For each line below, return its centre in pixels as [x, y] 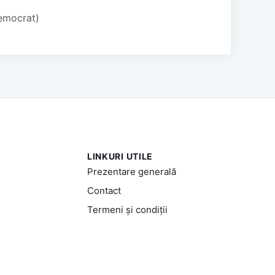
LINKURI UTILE [120, 156]
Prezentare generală [131, 171]
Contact [104, 190]
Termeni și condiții [127, 209]
